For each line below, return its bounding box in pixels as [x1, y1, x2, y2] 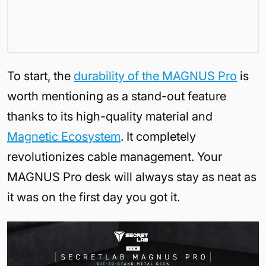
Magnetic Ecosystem [7, 129, 121, 144]
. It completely [121, 129, 196, 144]
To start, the [7, 68, 74, 83]
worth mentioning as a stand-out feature [7, 88, 226, 103]
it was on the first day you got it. [7, 189, 183, 204]
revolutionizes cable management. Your [7, 149, 222, 164]
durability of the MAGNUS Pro [74, 68, 237, 83]
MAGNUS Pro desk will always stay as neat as [7, 169, 256, 184]
